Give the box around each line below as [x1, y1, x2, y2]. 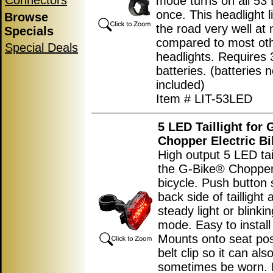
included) [156, 78, 205, 91]
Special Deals [5, 41, 78, 54]
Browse [4, 10, 48, 24]
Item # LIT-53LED [156, 92, 252, 105]
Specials [4, 24, 54, 38]
